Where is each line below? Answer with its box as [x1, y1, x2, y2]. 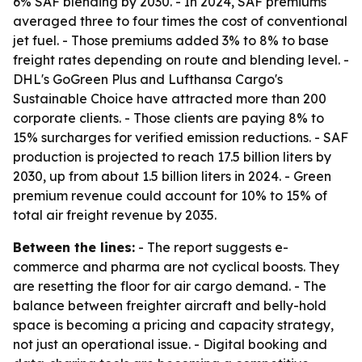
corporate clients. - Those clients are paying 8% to [13, 110, 324, 126]
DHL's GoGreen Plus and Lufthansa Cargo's [13, 71, 283, 87]
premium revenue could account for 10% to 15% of [13, 187, 327, 204]
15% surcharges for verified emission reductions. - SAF [13, 129, 348, 145]
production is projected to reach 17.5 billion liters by [13, 149, 331, 165]
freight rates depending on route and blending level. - [13, 52, 349, 68]
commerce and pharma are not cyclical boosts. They [13, 259, 339, 275]
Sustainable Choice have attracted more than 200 [13, 90, 326, 107]
